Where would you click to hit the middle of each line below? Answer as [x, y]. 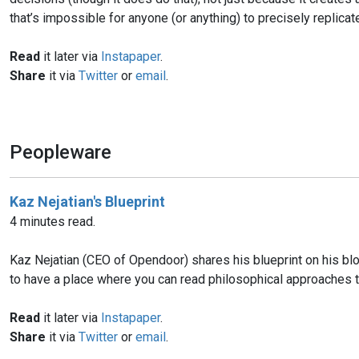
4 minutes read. [52, 221]
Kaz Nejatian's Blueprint [87, 201]
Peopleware [61, 152]
